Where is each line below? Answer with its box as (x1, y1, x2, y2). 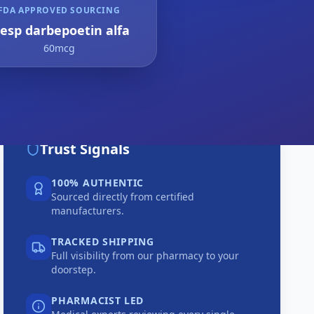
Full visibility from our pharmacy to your (51, 249, 240, 262)
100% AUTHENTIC (51, 176, 144, 189)
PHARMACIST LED (51, 294, 144, 307)
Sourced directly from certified (51, 190, 195, 203)
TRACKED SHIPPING (51, 235, 154, 248)
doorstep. (51, 263, 97, 276)
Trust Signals (40, 139, 130, 158)
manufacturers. (51, 204, 125, 217)
